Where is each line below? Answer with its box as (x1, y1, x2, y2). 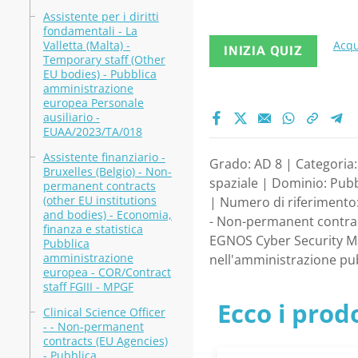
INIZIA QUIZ (223, 43, 303, 58)
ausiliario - (42, 109, 100, 125)
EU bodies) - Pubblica (42, 66, 157, 82)
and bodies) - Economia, (42, 207, 172, 222)
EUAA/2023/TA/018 (42, 124, 142, 139)
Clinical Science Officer (42, 304, 165, 320)
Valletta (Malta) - (42, 38, 130, 53)
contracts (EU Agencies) (42, 333, 168, 348)
